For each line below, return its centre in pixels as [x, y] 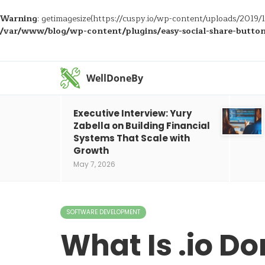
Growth [91, 151]
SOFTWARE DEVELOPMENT [103, 212]
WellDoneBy [115, 78]
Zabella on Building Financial [142, 126]
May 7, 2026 [94, 164]
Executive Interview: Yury [132, 113]
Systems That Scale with [132, 138]
